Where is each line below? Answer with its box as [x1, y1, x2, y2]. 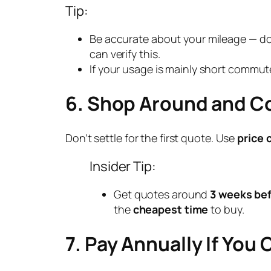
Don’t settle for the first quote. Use [65, 130, 238, 145]
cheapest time [132, 201, 209, 217]
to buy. [208, 201, 244, 217]
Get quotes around [114, 186, 211, 201]
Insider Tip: [90, 157, 156, 175]
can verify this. [90, 46, 160, 61]
